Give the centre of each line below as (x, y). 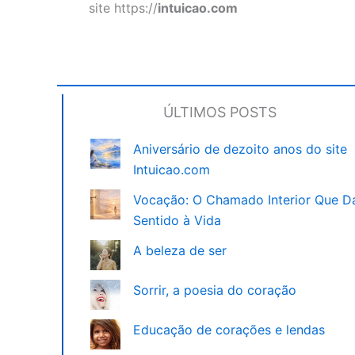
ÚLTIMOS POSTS (219, 113)
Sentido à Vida (177, 221)
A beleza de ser (180, 251)
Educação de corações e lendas (229, 330)
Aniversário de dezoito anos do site (240, 149)
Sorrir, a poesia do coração (215, 290)
